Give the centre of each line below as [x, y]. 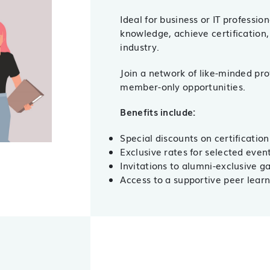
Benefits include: [158, 112]
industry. [140, 46]
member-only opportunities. [183, 86]
